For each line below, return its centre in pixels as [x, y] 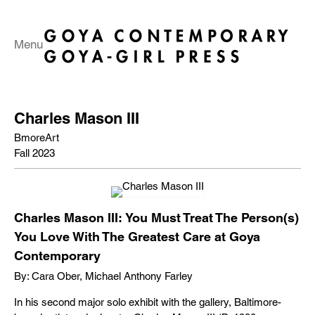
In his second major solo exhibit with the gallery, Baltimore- [148, 302]
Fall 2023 [34, 153]
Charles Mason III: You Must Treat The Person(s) [156, 218]
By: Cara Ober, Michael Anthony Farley [103, 276]
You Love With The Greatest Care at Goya [137, 237]
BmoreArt [37, 137]
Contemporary [57, 256]
